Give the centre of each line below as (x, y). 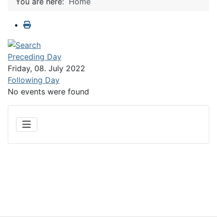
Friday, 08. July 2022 (46, 68)
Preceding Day (35, 56)
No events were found (48, 91)
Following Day (34, 80)
